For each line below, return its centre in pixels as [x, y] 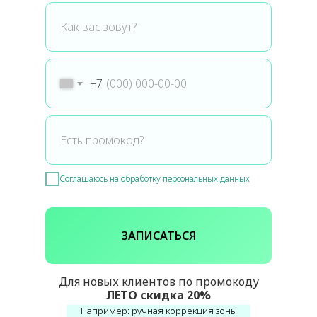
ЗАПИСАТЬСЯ [158, 236]
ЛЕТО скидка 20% [158, 295]
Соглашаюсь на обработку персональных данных [155, 178]
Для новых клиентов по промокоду [158, 282]
